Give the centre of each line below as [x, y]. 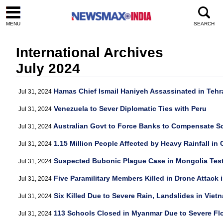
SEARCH [204, 23]
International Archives [90, 53]
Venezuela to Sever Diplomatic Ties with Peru [130, 109]
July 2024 [48, 68]
